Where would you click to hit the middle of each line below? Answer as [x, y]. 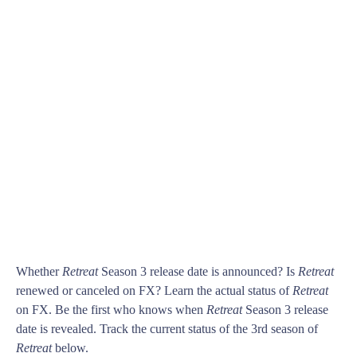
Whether [39, 272]
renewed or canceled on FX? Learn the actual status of [154, 291]
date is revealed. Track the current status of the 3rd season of [167, 329]
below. [70, 348]
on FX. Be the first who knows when [111, 310]
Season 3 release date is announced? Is [198, 272]
